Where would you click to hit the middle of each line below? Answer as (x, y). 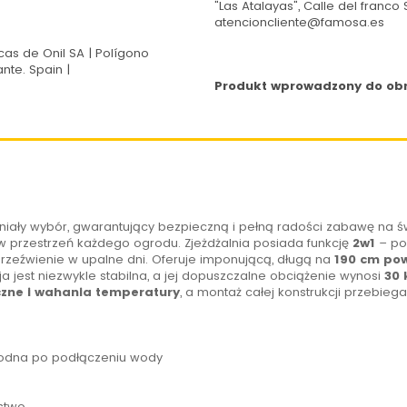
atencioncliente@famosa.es (299, 23)
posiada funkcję (301, 243)
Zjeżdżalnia (217, 243)
